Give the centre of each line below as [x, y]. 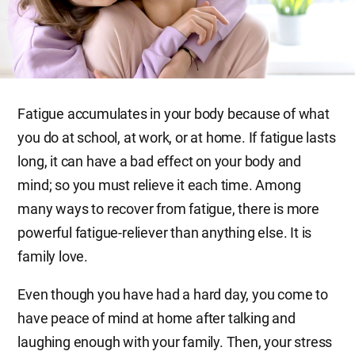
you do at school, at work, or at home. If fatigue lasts [177, 138]
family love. [53, 257]
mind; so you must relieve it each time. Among [159, 185]
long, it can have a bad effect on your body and [159, 162]
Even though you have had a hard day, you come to [173, 295]
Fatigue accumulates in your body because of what [174, 114]
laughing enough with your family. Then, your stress [175, 342]
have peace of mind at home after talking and [157, 319]
